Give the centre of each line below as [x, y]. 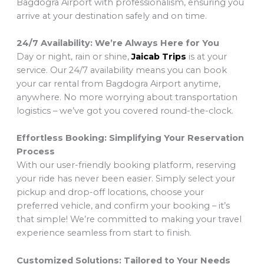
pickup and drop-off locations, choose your [110, 192]
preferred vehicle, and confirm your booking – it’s [123, 206]
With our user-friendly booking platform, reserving [126, 165]
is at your [206, 57]
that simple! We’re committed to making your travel [129, 220]
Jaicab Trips [159, 57]
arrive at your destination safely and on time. [111, 16]
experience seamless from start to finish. [104, 233]
